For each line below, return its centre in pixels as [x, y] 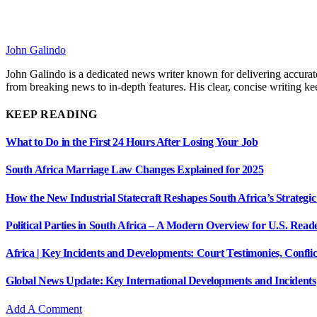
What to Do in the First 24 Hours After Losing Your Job [132, 142]
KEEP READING [52, 114]
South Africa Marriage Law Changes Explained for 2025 [135, 170]
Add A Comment [44, 309]
